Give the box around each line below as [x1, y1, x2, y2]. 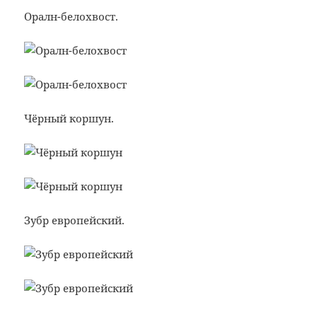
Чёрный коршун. [24, 111, 115, 126]
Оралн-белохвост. [24, 9, 119, 24]
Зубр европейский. [24, 213, 125, 228]
